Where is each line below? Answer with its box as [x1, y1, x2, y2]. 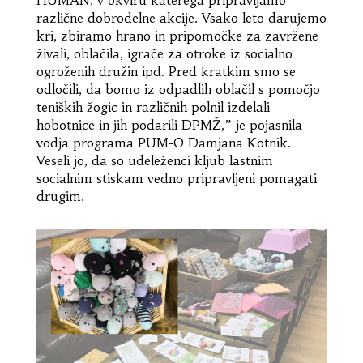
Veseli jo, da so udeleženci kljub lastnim [36, 152, 273, 169]
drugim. [36, 187, 84, 204]
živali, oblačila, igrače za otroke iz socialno [36, 45, 293, 62]
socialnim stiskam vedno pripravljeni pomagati [36, 169, 317, 186]
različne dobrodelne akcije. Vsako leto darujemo [36, 9, 327, 26]
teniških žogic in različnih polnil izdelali [36, 98, 270, 115]
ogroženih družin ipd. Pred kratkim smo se [36, 62, 296, 79]
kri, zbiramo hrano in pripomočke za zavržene [36, 27, 318, 44]
